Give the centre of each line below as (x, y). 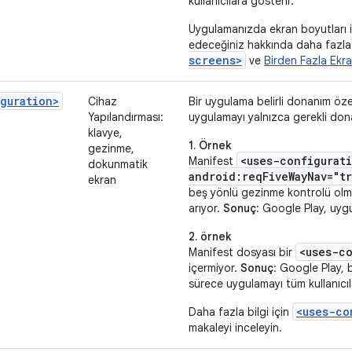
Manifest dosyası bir (242, 252)
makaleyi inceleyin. (235, 328)
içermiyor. (214, 268)
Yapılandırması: (126, 117)
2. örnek (210, 236)
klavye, (105, 133)
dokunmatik (118, 164)
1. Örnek (210, 145)
